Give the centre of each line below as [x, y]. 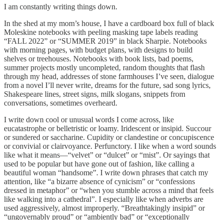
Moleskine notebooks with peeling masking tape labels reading [101, 32]
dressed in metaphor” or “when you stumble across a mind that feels [109, 190]
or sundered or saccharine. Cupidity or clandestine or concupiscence [109, 137]
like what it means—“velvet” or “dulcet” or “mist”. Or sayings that [107, 155]
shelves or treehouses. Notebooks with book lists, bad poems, [99, 58]
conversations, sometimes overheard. [61, 103]
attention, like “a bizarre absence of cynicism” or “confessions [99, 181]
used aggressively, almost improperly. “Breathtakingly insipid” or [104, 208]
